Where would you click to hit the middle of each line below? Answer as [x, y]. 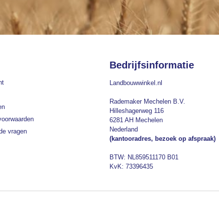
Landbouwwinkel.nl [136, 83]
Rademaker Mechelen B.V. [147, 101]
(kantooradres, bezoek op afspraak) [163, 138]
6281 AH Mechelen [136, 120]
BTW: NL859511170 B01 [144, 157]
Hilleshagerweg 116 [137, 110]
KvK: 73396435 [131, 166]
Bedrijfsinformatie [152, 65]
